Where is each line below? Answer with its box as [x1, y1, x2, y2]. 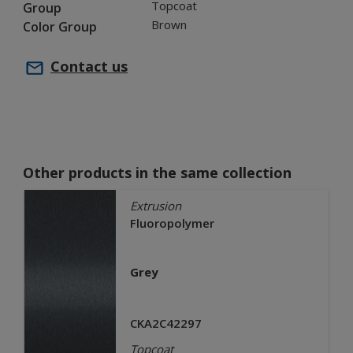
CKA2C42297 [129, 315, 202, 331]
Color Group [23, 18, 97, 35]
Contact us [50, 57, 128, 76]
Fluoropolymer [129, 215, 214, 231]
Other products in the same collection [23, 163, 292, 182]
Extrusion [129, 198, 181, 214]
